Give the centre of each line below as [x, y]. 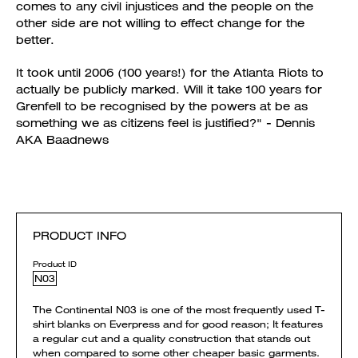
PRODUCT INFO [80, 236]
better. [35, 40]
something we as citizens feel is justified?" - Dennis [165, 123]
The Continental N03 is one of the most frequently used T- [179, 310]
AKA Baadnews [62, 140]
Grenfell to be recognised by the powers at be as [162, 106]
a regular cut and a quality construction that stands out [171, 338]
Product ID [55, 264]
